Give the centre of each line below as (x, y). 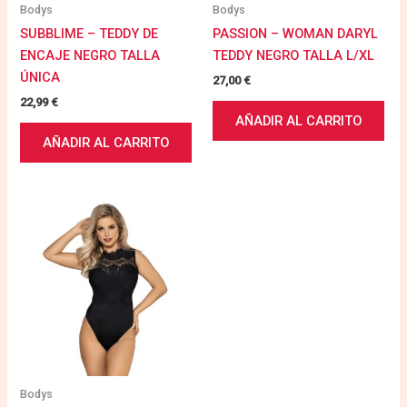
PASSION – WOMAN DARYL (295, 33)
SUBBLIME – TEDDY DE (89, 33)
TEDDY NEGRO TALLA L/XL (293, 55)
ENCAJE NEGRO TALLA (90, 55)
